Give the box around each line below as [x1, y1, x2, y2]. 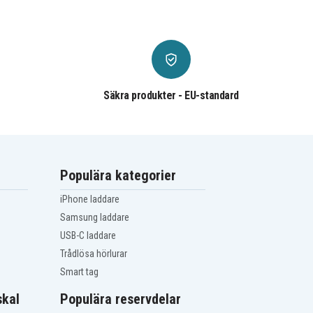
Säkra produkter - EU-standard [103, 89, 239, 103]
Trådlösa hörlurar [60, 248, 128, 260]
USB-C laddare [60, 230, 117, 242]
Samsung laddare [60, 212, 130, 224]
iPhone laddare [60, 194, 120, 205]
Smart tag [60, 266, 99, 278]
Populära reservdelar [60, 291, 182, 308]
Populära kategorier [60, 167, 177, 184]
